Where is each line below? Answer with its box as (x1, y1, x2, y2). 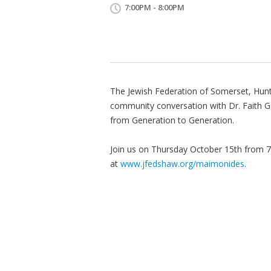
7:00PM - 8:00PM (125, 2, 184, 13)
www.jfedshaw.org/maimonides (120, 158, 244, 169)
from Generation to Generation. (110, 114, 237, 126)
